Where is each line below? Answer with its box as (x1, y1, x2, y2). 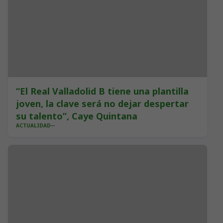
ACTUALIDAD (16, 122, 51, 129)
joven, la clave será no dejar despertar (16, 98, 189, 110)
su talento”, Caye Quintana (16, 110, 137, 122)
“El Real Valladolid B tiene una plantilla (16, 85, 189, 97)
